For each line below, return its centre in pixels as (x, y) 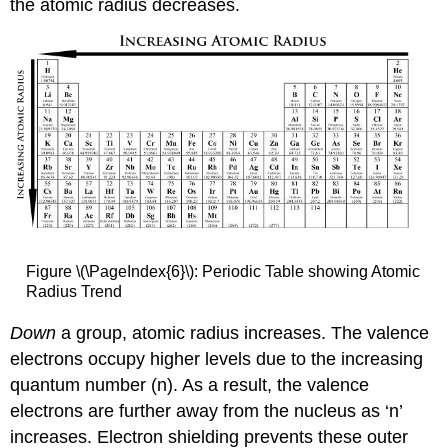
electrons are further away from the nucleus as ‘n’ (206, 410)
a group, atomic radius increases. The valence (243, 332)
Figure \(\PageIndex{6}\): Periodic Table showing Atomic (222, 272)
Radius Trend (73, 292)
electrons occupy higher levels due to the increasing (217, 358)
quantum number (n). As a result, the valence (190, 384)
